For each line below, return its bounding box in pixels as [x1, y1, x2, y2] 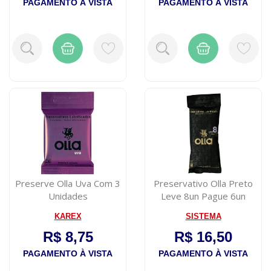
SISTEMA [185, 211, 221, 221]
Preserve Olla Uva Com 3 [15, 177, 120, 189]
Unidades [48, 189, 88, 202]
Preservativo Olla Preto [154, 177, 253, 189]
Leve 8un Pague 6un [161, 189, 246, 202]
